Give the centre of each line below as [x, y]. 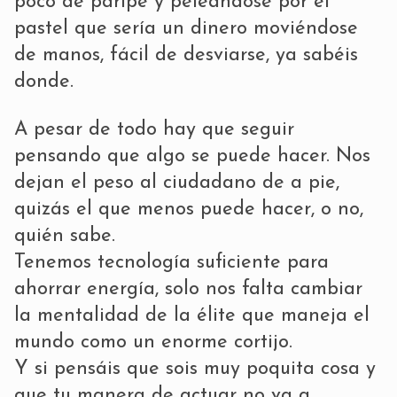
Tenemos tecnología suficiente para [171, 262]
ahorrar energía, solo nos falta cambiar [188, 289]
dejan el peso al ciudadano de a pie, [177, 183]
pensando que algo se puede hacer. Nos [192, 156]
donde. [44, 82]
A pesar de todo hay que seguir [154, 129]
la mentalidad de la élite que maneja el [192, 315]
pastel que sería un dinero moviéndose [186, 28]
